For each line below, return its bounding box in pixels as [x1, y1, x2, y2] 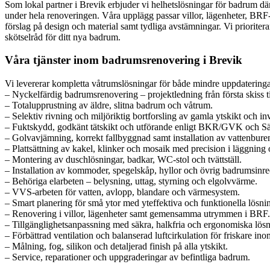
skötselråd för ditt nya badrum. [5, 31, 121, 42]
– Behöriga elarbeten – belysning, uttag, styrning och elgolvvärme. [5, 176, 257, 187]
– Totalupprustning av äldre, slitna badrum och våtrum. [5, 100, 213, 111]
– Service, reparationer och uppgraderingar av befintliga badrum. [5, 252, 250, 263]
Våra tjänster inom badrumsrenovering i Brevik [5, 54, 242, 67]
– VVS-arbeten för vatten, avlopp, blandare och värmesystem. [5, 187, 240, 198]
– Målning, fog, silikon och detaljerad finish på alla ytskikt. [5, 241, 228, 252]
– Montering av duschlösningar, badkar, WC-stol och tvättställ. [5, 154, 242, 165]
